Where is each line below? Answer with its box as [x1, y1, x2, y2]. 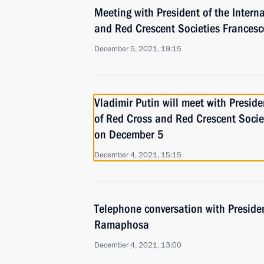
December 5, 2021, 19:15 [94, 44, 181, 54]
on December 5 [94, 127, 164, 141]
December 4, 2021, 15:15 [94, 150, 181, 160]
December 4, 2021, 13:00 [94, 240, 181, 250]
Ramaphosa [94, 217, 149, 232]
